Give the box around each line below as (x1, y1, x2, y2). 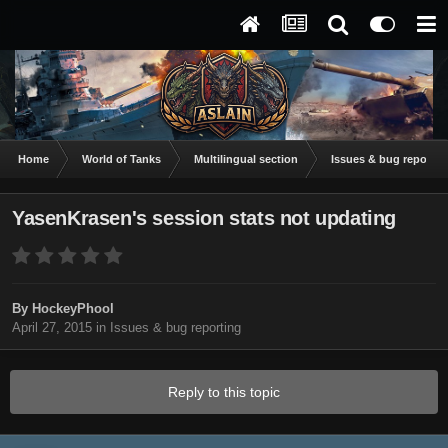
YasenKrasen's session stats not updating (12, 207, 396, 230)
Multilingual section (194, 153, 298, 165)
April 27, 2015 (12, 320, 92, 336)
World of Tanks (82, 153, 161, 165)
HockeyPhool (32, 301, 114, 317)
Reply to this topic (168, 384, 280, 401)
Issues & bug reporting (110, 320, 241, 336)
